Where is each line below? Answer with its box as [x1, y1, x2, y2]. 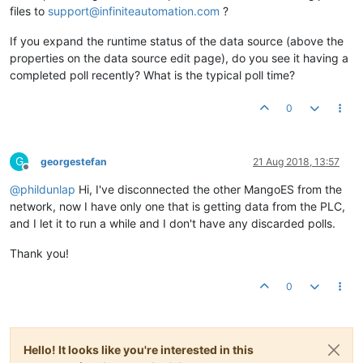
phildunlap [20, 182, 75, 196]
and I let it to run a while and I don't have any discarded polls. [10, 216, 335, 230]
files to [10, 4, 48, 18]
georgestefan [41, 156, 107, 168]
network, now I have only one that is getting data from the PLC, [10, 199, 345, 213]
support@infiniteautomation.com [48, 4, 220, 18]
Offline [25, 167, 55, 179]
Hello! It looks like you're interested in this [23, 343, 254, 357]
